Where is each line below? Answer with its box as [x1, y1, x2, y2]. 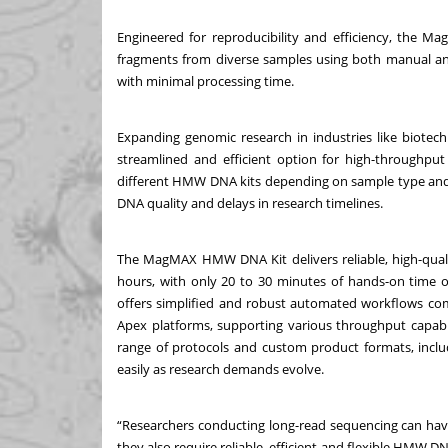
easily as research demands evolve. [117, 359, 327, 378]
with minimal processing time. [117, 71, 300, 90]
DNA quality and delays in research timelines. [117, 193, 389, 212]
